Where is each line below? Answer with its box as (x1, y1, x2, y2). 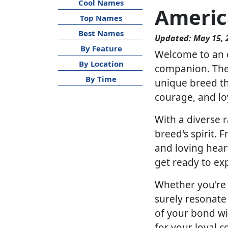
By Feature (80, 43, 122, 53)
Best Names (78, 28, 124, 38)
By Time (85, 74, 117, 84)
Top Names (80, 13, 122, 23)
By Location (78, 59, 124, 69)
